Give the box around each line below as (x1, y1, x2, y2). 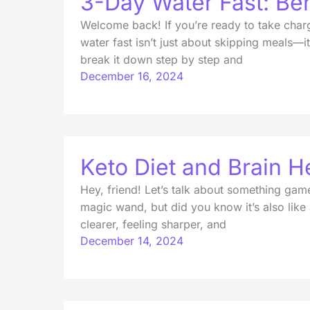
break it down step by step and (80, 52, 243, 66)
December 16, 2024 (80, 69, 183, 83)
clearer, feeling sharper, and (80, 217, 226, 231)
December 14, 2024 (80, 233, 183, 248)
